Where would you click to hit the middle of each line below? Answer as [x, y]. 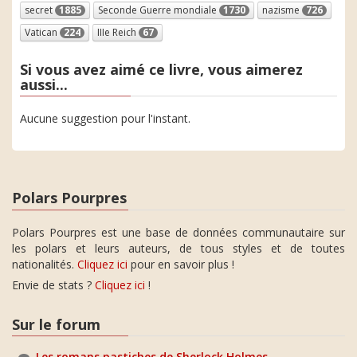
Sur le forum [56, 324]
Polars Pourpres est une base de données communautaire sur [178, 232]
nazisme [282, 10]
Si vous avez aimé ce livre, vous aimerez [161, 69]
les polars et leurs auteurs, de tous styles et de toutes [178, 248]
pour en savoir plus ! [181, 264]
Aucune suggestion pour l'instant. [105, 118]
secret [40, 10]
